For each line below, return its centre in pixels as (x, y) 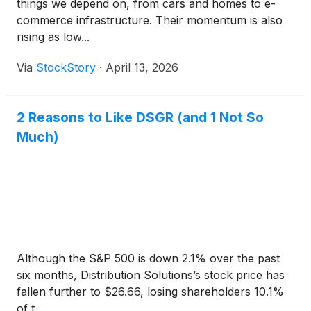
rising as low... (53, 37)
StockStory (66, 67)
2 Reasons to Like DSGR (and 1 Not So (140, 117)
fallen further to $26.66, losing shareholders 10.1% (150, 292)
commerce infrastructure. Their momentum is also (150, 20)
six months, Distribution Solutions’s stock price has (151, 275)
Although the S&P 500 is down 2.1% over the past (148, 258)
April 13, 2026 (142, 67)
